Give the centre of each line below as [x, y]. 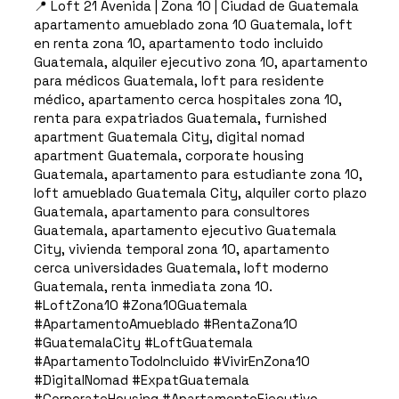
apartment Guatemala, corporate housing [168, 156]
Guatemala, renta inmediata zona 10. [153, 287]
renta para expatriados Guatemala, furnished [180, 118]
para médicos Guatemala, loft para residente [179, 81]
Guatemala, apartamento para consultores [171, 212]
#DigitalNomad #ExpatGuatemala [141, 380]
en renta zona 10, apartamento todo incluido [178, 44]
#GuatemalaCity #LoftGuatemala [143, 343]
